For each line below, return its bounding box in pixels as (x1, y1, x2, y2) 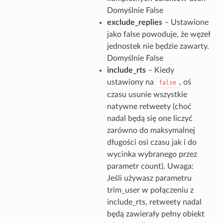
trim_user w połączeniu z (107, 186, 194, 194)
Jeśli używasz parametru (107, 174, 192, 182)
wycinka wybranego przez (107, 150, 197, 158)
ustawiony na (107, 78, 156, 86)
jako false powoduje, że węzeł (107, 30, 210, 38)
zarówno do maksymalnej (107, 126, 195, 134)
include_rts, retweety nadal (107, 198, 202, 206)
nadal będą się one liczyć (107, 114, 193, 122)
